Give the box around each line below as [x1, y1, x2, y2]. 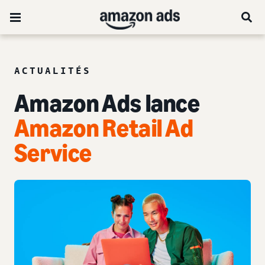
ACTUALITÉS [14, 64, 91, 76]
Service [14, 138, 92, 168]
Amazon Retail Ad [14, 113, 194, 143]
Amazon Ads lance [14, 88, 201, 118]
